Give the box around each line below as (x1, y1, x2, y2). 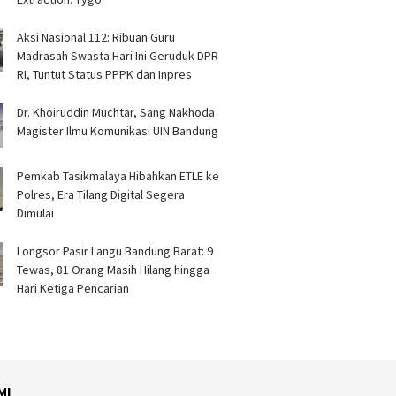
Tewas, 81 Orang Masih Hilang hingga (17, 262, 210, 278)
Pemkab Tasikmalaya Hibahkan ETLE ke (17, 168, 220, 184)
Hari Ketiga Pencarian (17, 280, 130, 296)
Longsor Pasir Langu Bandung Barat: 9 (17, 243, 214, 259)
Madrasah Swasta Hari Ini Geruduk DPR (17, 48, 219, 64)
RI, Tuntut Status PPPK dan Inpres (17, 66, 193, 82)
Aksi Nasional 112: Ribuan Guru (17, 29, 176, 45)
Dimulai (17, 205, 55, 221)
